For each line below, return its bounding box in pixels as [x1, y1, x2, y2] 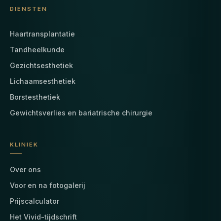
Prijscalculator [10, 196, 59, 205]
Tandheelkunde [10, 45, 65, 54]
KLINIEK [10, 141, 39, 148]
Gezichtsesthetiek [10, 61, 73, 70]
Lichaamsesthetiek [10, 76, 75, 85]
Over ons [10, 165, 41, 174]
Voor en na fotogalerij [10, 181, 85, 189]
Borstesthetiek [10, 92, 60, 101]
